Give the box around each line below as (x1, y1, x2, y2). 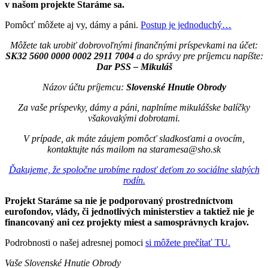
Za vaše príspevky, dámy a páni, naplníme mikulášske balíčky (18, 102, 250, 112)
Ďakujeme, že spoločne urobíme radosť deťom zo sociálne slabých (8, 164, 260, 175)
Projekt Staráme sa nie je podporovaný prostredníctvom (5, 195, 233, 206)
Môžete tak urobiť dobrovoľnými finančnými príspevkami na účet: (10, 39, 258, 50)
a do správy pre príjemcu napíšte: (133, 50, 263, 61)
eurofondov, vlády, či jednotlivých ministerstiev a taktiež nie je (5, 206, 254, 217)
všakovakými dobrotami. (88, 112, 180, 123)
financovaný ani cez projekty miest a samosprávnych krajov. (5, 217, 249, 227)
